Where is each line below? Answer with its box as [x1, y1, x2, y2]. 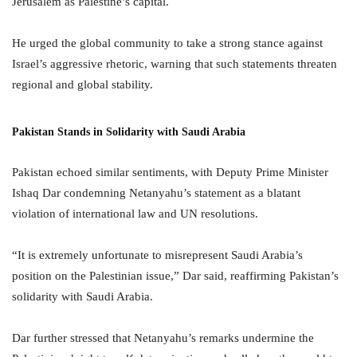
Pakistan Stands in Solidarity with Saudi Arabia [12, 126, 245, 138]
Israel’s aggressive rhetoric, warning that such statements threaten [12, 57, 337, 70]
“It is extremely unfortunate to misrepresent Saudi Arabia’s [12, 249, 303, 261]
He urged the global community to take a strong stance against [12, 37, 323, 49]
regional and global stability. [12, 78, 153, 91]
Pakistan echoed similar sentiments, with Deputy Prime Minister [12, 166, 328, 178]
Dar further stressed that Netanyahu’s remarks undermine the [12, 331, 314, 344]
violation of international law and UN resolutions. [12, 207, 258, 220]
